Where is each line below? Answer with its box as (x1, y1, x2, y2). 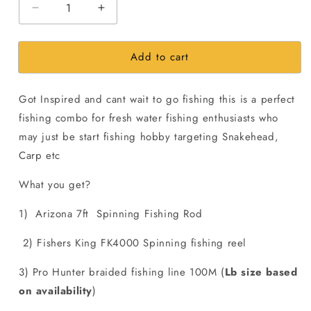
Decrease (34, 6, 87, 21)
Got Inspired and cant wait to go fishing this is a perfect (19, 91, 295, 107)
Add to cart (131, 49, 189, 65)
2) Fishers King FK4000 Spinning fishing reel (19, 235, 246, 251)
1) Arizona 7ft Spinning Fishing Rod (19, 205, 203, 221)
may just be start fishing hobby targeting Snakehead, (19, 128, 279, 144)
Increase (100, 6, 148, 21)
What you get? (19, 176, 91, 192)
